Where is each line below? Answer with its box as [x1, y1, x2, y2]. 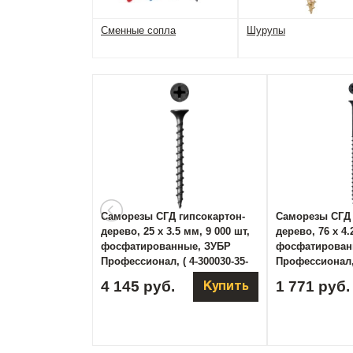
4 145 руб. [101, 278, 175, 295]
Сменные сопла [101, 24, 176, 36]
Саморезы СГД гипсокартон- [101, 210, 245, 222]
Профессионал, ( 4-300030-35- [101, 255, 248, 267]
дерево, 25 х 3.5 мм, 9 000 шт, [101, 225, 250, 237]
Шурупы [247, 24, 285, 36]
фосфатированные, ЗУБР [101, 240, 231, 252]
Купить [203, 281, 249, 292]
